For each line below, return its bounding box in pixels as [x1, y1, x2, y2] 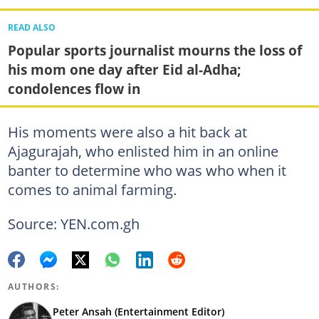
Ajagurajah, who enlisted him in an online [7, 141, 278, 162]
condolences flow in [7, 79, 140, 99]
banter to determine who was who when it [7, 160, 286, 181]
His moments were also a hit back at [7, 122, 247, 142]
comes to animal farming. [7, 179, 177, 200]
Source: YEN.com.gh [7, 214, 140, 234]
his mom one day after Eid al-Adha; [7, 60, 241, 80]
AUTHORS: [7, 281, 60, 293]
